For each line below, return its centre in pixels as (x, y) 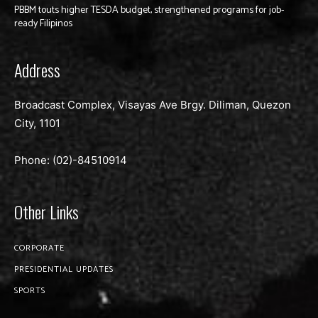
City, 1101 (37, 123)
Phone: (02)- (46, 160)
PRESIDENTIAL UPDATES (64, 269)
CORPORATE (39, 248)
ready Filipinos (43, 23)
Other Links (46, 211)
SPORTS (30, 290)
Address (37, 69)
